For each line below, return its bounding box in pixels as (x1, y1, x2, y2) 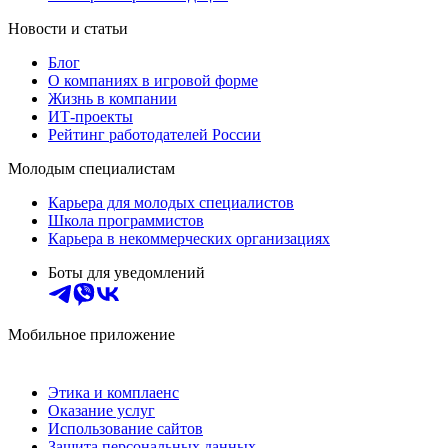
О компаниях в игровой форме (48, 72, 258, 90)
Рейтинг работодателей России (48, 126, 261, 144)
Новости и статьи (8, 20, 128, 38)
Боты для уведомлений (48, 264, 205, 282)
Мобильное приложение (8, 326, 175, 344)
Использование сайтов (48, 420, 203, 438)
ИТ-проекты (48, 108, 133, 126)
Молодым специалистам (8, 160, 175, 178)
